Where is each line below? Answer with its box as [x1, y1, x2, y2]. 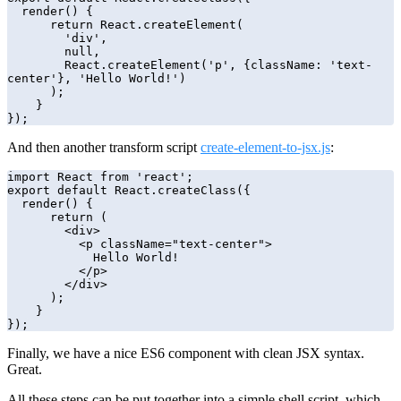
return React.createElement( [7, 18, 50, 32]
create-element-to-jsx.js [200, 140, 330, 156]
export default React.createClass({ [7, 183, 251, 198]
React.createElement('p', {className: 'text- [7, 58, 64, 73]
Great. [7, 362, 42, 378]
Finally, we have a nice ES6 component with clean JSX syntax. [7, 346, 364, 362]
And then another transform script [7, 140, 200, 156]
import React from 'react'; [7, 170, 193, 184]
